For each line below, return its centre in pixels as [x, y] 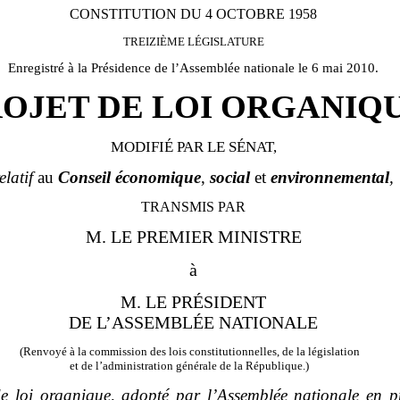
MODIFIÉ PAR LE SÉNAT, [193, 146]
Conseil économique [129, 177]
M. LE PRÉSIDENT [194, 302]
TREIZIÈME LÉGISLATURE [193, 41]
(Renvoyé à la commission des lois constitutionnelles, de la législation [189, 352]
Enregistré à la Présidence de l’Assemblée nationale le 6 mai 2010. [194, 67]
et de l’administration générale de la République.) [190, 366]
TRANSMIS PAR [194, 207]
